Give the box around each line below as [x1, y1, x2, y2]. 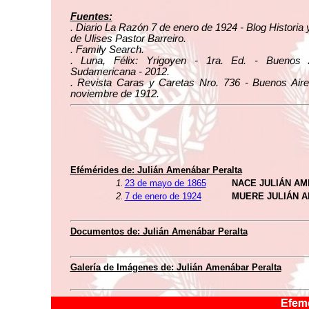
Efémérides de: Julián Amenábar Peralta [70, 165, 242, 175]
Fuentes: [70, 11, 112, 22]
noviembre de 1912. [70, 88, 159, 99]
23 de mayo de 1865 [124, 178, 206, 188]
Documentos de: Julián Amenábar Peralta [70, 226, 248, 237]
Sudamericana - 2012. [70, 66, 170, 77]
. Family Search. [70, 44, 144, 55]
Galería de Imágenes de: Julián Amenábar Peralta [70, 262, 281, 272]
